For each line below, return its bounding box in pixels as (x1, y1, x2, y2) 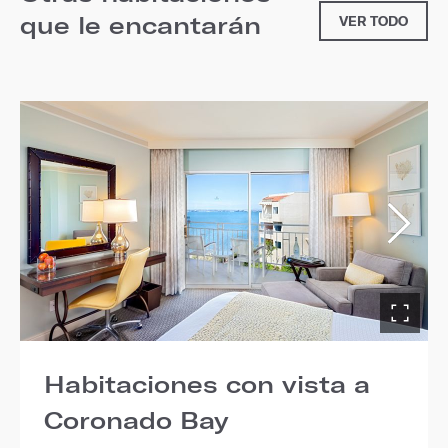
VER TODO (339, 14, 408, 28)
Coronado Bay (44, 405, 229, 434)
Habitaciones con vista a (44, 369, 370, 398)
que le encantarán (20, 10, 261, 39)
